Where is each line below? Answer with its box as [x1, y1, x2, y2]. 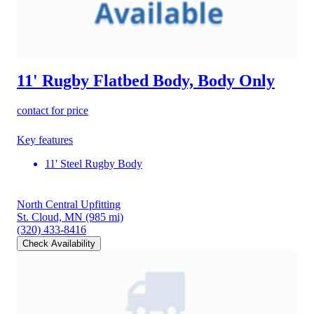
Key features [17, 133, 73, 146]
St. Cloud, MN [17, 210, 83, 223]
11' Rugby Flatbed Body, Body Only [17, 71, 275, 90]
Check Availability [22, 238, 95, 249]
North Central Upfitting [17, 198, 121, 210]
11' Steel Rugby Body [45, 157, 142, 170]
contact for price [17, 104, 88, 116]
